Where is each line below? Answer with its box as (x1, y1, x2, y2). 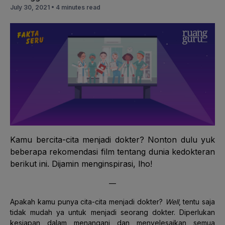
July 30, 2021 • (10, 3, 56, 11)
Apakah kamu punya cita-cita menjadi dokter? (10, 197, 165, 206)
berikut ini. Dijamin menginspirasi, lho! (10, 158, 152, 169)
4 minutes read (56, 3, 100, 11)
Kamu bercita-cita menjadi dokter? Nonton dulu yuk (10, 134, 215, 145)
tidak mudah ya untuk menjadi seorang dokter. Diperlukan (10, 207, 215, 216)
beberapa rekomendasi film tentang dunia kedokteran (10, 146, 215, 157)
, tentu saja (178, 197, 215, 206)
